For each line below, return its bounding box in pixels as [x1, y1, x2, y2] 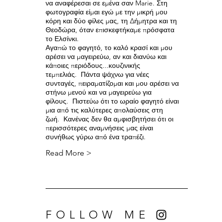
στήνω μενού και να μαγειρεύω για [46, 88, 152, 97]
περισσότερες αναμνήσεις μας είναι [46, 123, 154, 132]
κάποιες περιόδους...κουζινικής [46, 61, 141, 70]
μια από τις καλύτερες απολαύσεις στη [46, 106, 164, 114]
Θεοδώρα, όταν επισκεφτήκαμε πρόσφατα [46, 25, 175, 34]
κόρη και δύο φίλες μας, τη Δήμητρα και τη [46, 16, 177, 25]
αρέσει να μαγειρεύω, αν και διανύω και [46, 52, 167, 61]
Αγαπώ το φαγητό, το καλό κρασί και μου [46, 43, 173, 52]
